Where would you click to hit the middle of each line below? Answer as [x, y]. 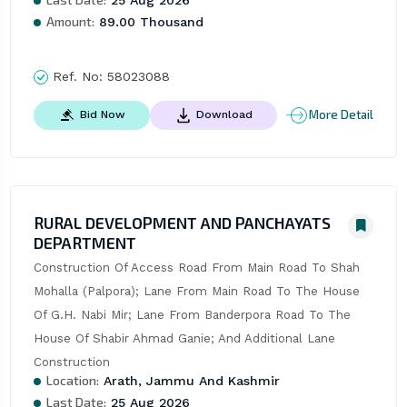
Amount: [70, 21]
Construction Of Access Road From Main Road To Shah [196, 267]
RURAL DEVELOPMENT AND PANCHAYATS [182, 222]
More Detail [342, 115]
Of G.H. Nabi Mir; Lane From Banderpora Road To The [192, 314]
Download [224, 114]
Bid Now [102, 114]
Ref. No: [77, 76]
